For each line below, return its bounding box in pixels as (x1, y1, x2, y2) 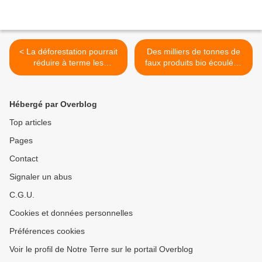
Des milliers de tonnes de (147, 47, 240, 57)
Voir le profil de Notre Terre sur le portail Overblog (9, 244, 193, 254)
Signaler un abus (9, 172, 72, 182)
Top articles (9, 118, 51, 127)
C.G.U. (9, 190, 35, 200)
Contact (9, 154, 38, 164)
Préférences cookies (9, 226, 85, 236)
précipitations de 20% (29, 69, 108, 79)
